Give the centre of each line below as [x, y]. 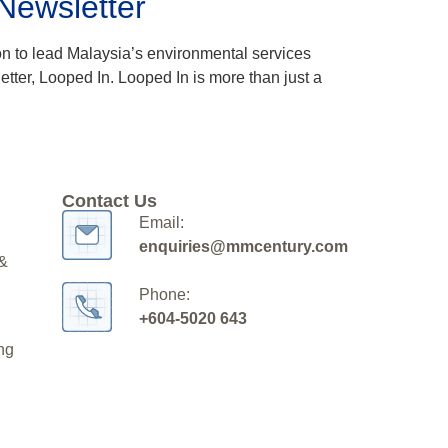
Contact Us [109, 200]
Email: [162, 222]
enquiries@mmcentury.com [244, 246]
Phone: [165, 294]
